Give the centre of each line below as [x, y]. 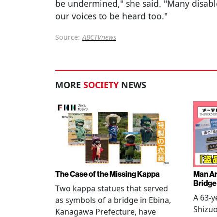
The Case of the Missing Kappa [108, 174]
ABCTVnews [99, 37]
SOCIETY [101, 85]
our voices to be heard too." [111, 16]
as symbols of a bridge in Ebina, [113, 200]
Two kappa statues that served [112, 188]
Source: [68, 37]
